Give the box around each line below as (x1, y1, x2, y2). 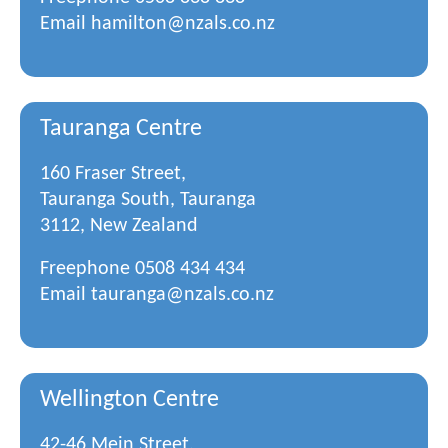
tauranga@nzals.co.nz (91, 285, 274, 305)
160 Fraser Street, (40, 164, 186, 184)
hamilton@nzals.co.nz (91, 14, 275, 34)
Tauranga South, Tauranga (40, 190, 256, 210)
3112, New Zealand (40, 216, 198, 236)
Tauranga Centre (40, 117, 202, 141)
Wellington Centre (40, 388, 219, 412)
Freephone (40, 259, 135, 279)
